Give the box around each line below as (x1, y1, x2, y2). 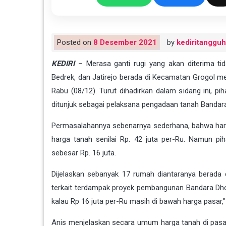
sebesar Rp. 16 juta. (51, 148, 116, 157)
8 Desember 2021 (93, 37, 157, 47)
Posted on (57, 37, 93, 47)
